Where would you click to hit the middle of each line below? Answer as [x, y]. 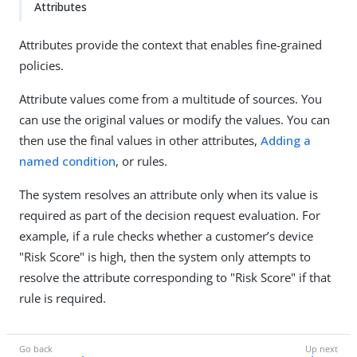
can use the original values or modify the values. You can [175, 120]
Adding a [286, 140]
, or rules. [141, 161]
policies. [41, 65]
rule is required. [63, 298]
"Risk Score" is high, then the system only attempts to [165, 257]
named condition [67, 161]
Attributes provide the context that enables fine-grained [171, 45]
